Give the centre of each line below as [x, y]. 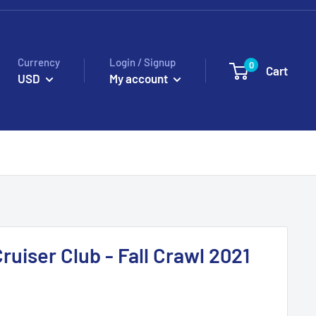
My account [140, 78]
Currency [39, 62]
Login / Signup [142, 62]
